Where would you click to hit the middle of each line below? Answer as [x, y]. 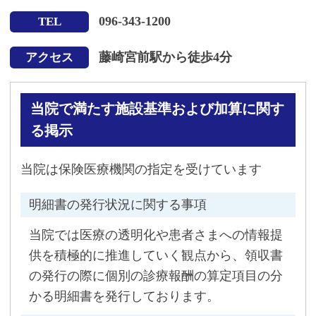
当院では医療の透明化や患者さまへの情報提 [156, 235]
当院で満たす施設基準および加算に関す [158, 109]
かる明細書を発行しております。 [124, 296]
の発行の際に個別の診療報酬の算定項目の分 [156, 275]
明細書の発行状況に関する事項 [117, 204]
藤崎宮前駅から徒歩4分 [165, 57]
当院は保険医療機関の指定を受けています [141, 169]
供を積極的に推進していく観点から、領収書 [156, 255]
